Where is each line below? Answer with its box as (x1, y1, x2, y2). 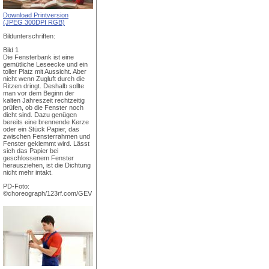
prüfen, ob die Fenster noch (3, 104, 83, 111)
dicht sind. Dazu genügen (3, 111, 77, 118)
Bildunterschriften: (3, 32, 55, 40)
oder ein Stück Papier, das (3, 125, 79, 133)
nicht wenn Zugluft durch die (3, 75, 85, 82)
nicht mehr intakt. (3, 169, 53, 176)
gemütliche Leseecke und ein (3, 61, 88, 68)
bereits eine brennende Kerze (3, 118, 89, 125)
